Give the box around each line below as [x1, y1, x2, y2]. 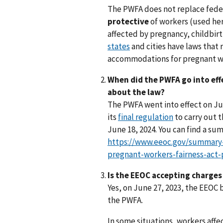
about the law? [108, 87, 165, 98]
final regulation [118, 111, 173, 123]
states [108, 41, 130, 52]
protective [108, 16, 150, 27]
